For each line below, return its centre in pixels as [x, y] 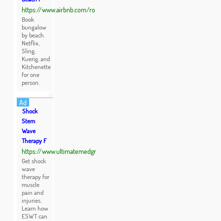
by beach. [34, 35]
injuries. [32, 200]
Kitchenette [37, 67]
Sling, [29, 51]
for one [31, 74]
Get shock [34, 161]
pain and [33, 192]
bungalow [34, 27]
